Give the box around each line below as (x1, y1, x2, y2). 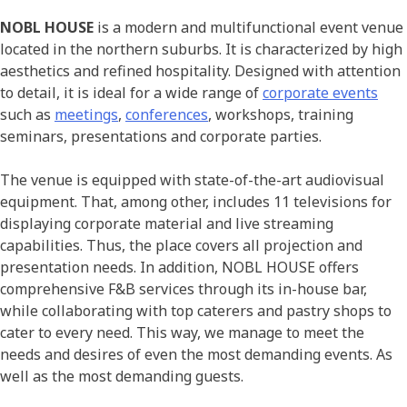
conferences (125, 104, 208, 124)
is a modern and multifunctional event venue (94, 16, 403, 37)
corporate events (263, 82, 378, 103)
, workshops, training (208, 104, 353, 124)
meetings (55, 104, 118, 124)
